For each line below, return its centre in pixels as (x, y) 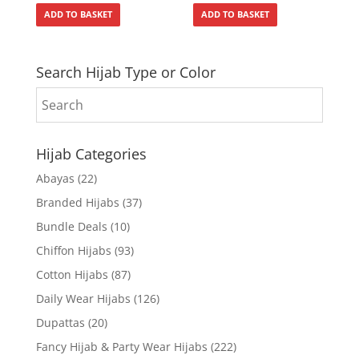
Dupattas (60, 323)
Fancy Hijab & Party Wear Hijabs (121, 347)
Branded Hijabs (77, 203)
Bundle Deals (71, 227)
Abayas (55, 179)
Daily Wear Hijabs (83, 299)
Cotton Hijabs (72, 275)
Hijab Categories (91, 154)
